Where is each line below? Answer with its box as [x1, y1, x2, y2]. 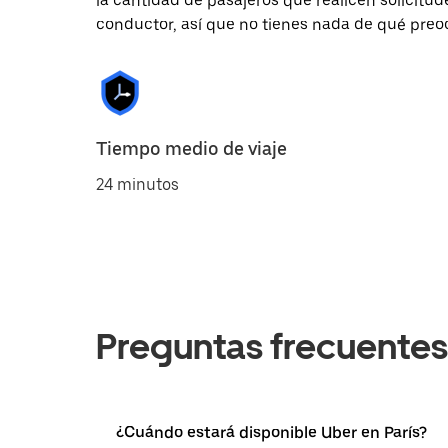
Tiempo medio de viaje [96, 138, 287, 159]
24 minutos [96, 175, 179, 194]
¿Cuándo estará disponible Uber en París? [116, 423, 427, 442]
